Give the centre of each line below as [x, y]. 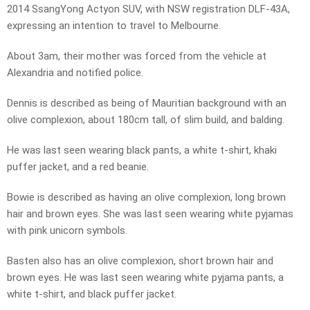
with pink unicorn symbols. [67, 231]
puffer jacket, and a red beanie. [78, 167]
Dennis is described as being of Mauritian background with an [147, 103]
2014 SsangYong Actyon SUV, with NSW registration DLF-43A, [148, 9]
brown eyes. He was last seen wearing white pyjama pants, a [145, 278]
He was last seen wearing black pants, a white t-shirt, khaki [142, 151]
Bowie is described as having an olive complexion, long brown [146, 198]
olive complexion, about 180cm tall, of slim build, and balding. [146, 120]
